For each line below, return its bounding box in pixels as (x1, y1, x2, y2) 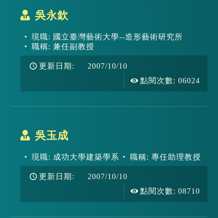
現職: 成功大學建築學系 (31, 153, 119, 161)
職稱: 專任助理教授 (130, 153, 201, 161)
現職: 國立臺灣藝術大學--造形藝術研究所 (31, 33, 183, 41)
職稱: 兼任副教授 (31, 42, 94, 51)
